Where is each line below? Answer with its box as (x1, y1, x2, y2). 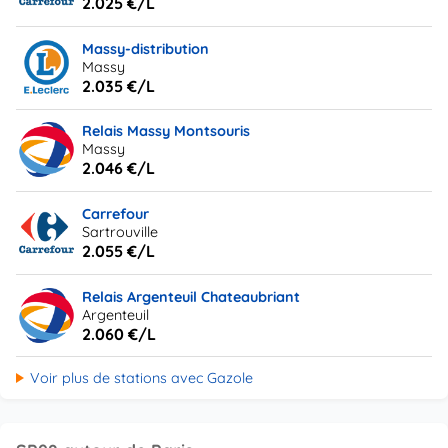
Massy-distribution (82, 39, 210, 58)
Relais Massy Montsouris (82, 122, 251, 141)
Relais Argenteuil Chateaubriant (82, 287, 301, 306)
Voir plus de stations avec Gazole (29, 368, 253, 387)
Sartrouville (82, 223, 159, 242)
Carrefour (82, 205, 150, 224)
